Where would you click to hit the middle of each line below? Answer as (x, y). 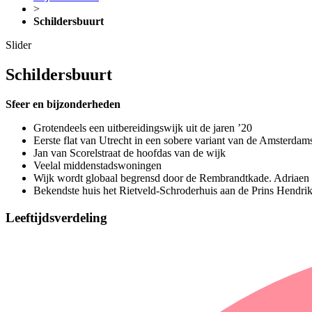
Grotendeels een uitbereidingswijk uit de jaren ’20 (143, 127)
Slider (18, 45)
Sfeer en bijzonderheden (63, 104)
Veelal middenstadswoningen (97, 165)
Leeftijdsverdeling (56, 217)
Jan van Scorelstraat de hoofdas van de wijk (130, 153)
